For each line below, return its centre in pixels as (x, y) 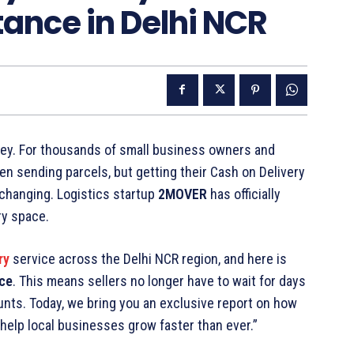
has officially (244, 194)
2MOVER (183, 194)
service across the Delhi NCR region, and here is (148, 258)
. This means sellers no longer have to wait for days (159, 281)
